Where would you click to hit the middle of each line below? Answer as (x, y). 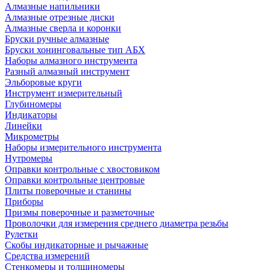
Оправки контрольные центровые (75, 180)
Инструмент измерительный (64, 93)
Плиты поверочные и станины (68, 191)
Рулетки (21, 234)
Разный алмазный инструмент (67, 71)
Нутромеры (29, 158)
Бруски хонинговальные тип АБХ (75, 50)
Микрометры (32, 137)
